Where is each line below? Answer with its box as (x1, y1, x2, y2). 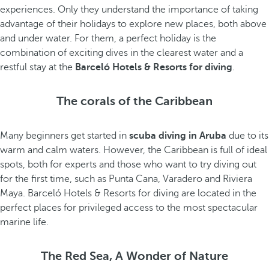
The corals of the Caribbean (56, 94, 213, 108)
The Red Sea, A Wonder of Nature (41, 249, 228, 263)
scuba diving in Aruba (129, 130, 226, 141)
